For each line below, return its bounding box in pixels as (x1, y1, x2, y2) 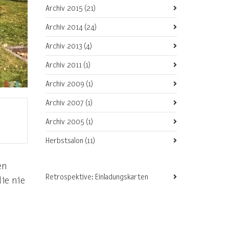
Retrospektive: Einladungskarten (45, 172, 148, 181)
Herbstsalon (45, 136, 84, 145)
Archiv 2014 (45, 22, 84, 32)
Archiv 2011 (45, 60, 83, 70)
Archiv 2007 (45, 98, 85, 107)
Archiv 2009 (45, 79, 85, 88)
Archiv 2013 (45, 41, 83, 51)
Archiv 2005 (45, 117, 85, 126)
